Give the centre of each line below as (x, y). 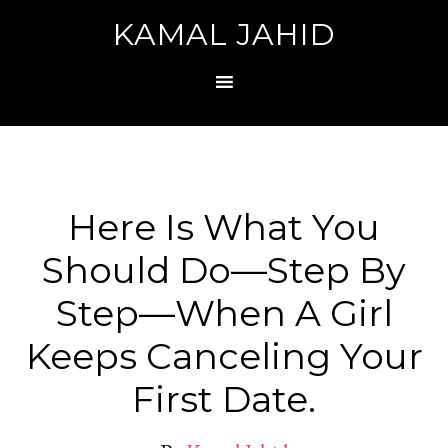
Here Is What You (224, 227)
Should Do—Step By (224, 270)
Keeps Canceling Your (224, 356)
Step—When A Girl (224, 313)
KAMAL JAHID (224, 34)
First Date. (224, 399)
